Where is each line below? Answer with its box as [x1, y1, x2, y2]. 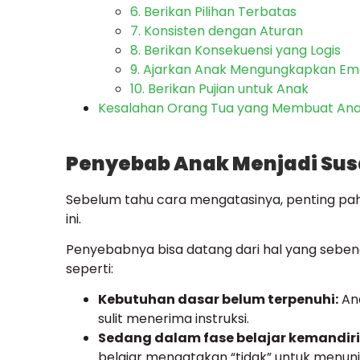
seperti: [66, 260, 113, 279]
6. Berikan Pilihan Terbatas [130, 2, 297, 22]
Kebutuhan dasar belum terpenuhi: [98, 290, 338, 309]
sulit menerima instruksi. [98, 309, 249, 329]
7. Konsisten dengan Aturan [130, 22, 303, 41]
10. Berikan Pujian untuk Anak [130, 80, 309, 99]
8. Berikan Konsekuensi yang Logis [130, 41, 341, 60]
